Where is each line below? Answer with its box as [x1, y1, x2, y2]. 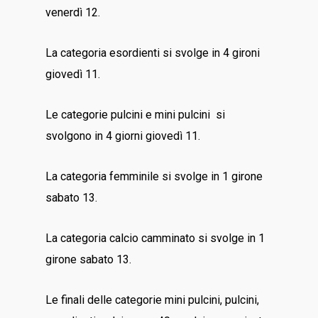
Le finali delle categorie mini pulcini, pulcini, [45, 293, 260, 307]
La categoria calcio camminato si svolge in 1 [45, 231, 265, 245]
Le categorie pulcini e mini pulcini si [45, 108, 226, 121]
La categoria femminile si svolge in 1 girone [45, 170, 263, 183]
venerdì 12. [45, 6, 101, 19]
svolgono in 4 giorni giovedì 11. [45, 129, 201, 143]
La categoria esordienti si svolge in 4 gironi [45, 46, 261, 60]
